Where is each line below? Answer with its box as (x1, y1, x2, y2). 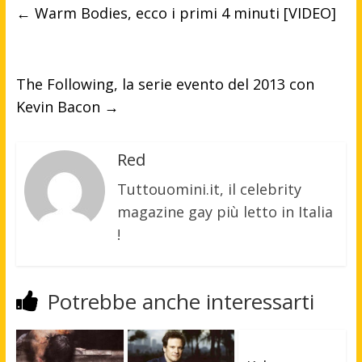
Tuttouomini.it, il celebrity (116, 179, 301, 200)
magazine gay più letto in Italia (116, 202, 333, 222)
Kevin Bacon (15, 97, 104, 117)
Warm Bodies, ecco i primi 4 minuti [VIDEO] (30, 3, 336, 23)
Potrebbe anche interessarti (46, 287, 314, 317)
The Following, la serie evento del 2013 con (15, 74, 314, 95)
